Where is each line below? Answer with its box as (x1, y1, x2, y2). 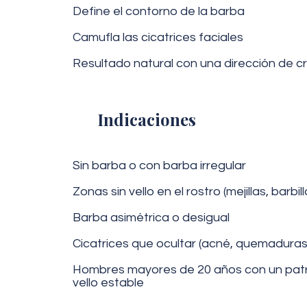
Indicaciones (97, 108, 196, 130)
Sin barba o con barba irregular (73, 159, 246, 172)
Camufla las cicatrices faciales (73, 31, 243, 44)
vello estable (73, 276, 144, 289)
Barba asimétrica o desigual (73, 211, 230, 224)
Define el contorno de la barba (73, 5, 245, 18)
